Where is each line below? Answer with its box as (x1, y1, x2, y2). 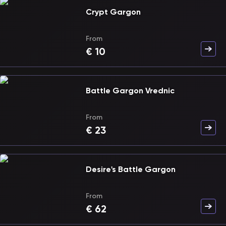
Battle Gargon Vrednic (86, 86, 175, 95)
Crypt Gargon (86, 7, 141, 17)
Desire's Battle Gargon (86, 164, 176, 174)
